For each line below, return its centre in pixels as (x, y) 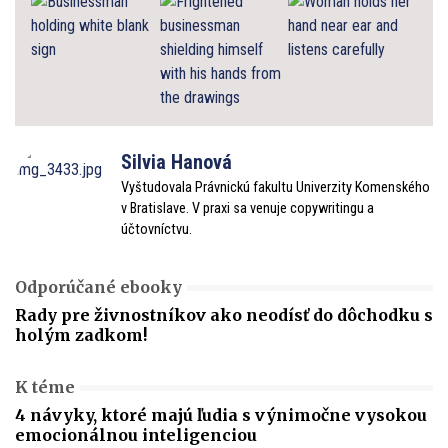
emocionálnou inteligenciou (136, 434)
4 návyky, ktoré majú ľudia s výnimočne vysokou (221, 414)
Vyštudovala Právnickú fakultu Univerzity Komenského (275, 187)
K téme (45, 386)
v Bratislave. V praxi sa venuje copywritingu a (247, 208)
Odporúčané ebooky (98, 286)
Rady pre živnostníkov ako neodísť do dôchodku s (224, 314)
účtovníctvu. (156, 229)
